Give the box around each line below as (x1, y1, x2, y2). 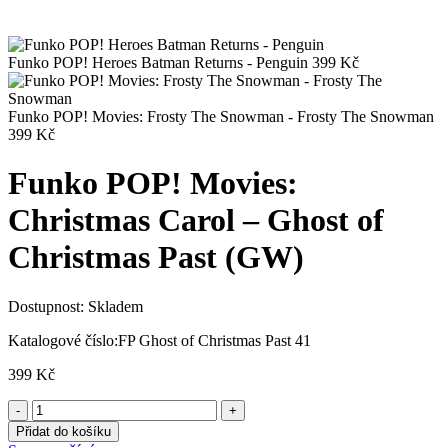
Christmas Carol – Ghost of (8, 202, 384, 239)
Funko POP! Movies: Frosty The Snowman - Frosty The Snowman (8, 107, 434, 125)
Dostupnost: (8, 297, 84, 315)
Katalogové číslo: (8, 331, 118, 349)
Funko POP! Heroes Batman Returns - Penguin (8, 53, 308, 71)
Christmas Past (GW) (8, 239, 304, 276)
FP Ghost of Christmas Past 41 (118, 331, 311, 349)
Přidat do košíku (16, 423, 111, 439)
